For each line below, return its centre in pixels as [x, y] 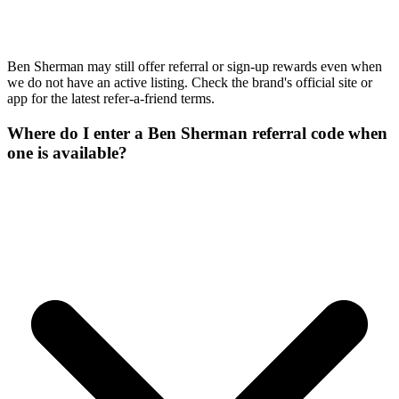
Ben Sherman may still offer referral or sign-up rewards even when [195, 67]
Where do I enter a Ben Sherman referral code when [197, 133]
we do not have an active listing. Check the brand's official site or [190, 83]
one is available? [67, 152]
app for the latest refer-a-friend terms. [111, 99]
